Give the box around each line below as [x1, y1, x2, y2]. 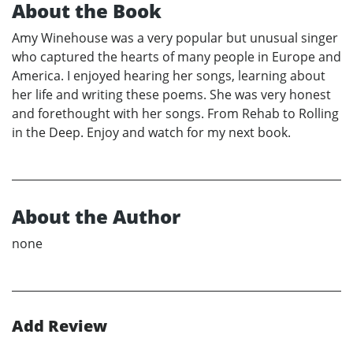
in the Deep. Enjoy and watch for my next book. [12, 124, 291, 142]
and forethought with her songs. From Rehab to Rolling [12, 105, 339, 123]
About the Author [12, 203, 180, 230]
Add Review [12, 315, 107, 337]
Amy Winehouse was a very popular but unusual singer [12, 29, 338, 47]
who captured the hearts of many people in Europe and [12, 48, 341, 66]
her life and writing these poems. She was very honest [12, 86, 331, 104]
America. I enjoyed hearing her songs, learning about [12, 67, 325, 85]
